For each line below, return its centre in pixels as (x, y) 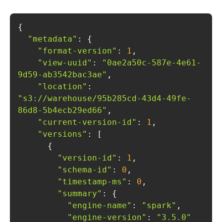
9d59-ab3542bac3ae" (62, 75)
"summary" (80, 194)
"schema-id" (85, 170)
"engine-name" (100, 205)
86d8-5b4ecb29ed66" (62, 110)
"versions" (62, 134)
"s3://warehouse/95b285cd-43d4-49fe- (105, 98)
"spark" (159, 205)
